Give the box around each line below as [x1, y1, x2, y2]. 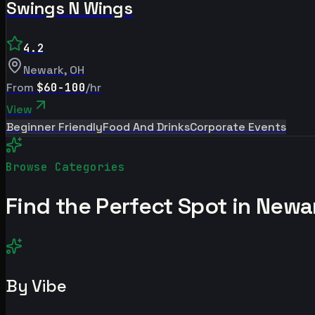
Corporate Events [190, 119, 286, 134]
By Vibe [6, 274, 67, 297]
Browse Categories [6, 159, 125, 174]
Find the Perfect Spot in [6, 192, 256, 221]
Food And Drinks [103, 119, 190, 134]
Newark [23, 62, 64, 77]
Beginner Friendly [6, 119, 103, 134]
